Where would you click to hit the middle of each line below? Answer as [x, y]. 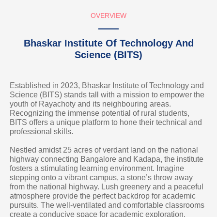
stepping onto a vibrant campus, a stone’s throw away [101, 177]
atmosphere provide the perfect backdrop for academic [103, 196]
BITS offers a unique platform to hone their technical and [106, 122]
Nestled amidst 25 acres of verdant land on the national [104, 150]
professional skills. [41, 131]
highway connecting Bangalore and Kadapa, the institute [107, 159]
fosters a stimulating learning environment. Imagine [97, 168]
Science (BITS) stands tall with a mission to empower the [107, 94]
